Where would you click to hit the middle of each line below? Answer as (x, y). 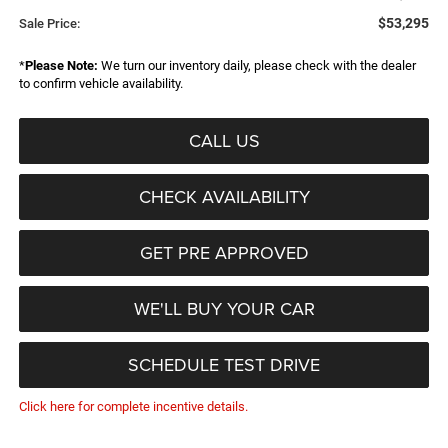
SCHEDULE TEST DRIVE (224, 365)
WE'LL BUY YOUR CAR (224, 309)
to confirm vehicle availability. (100, 84)
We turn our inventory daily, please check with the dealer (256, 66)
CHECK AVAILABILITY (224, 197)
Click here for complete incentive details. (133, 407)
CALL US (224, 141)
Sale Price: (49, 24)
